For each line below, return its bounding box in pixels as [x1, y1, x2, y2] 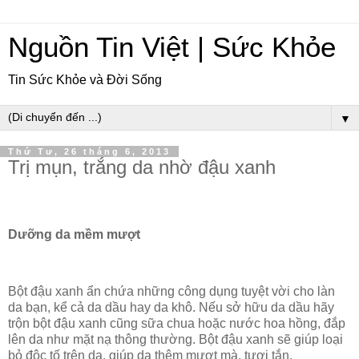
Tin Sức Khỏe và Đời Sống [8, 73, 162, 87]
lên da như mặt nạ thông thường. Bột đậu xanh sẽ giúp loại [8, 333, 343, 347]
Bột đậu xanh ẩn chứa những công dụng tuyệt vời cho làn [8, 284, 335, 299]
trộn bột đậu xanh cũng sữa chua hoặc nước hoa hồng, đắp [8, 317, 345, 331]
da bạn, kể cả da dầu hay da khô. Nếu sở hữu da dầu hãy [8, 301, 334, 315]
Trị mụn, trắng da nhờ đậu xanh [8, 156, 276, 178]
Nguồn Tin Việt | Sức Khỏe [8, 32, 336, 63]
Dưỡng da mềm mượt [8, 227, 140, 241]
